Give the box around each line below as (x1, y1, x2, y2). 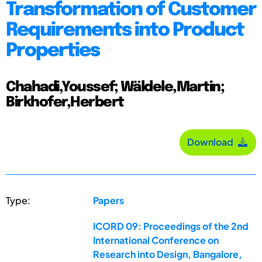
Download (187, 136, 237, 149)
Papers (93, 194, 125, 206)
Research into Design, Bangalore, (93, 247, 243, 260)
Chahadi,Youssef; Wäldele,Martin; (6, 80, 224, 95)
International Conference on (93, 233, 219, 246)
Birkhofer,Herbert (6, 95, 124, 110)
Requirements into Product (6, 20, 244, 40)
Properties (6, 41, 99, 61)
